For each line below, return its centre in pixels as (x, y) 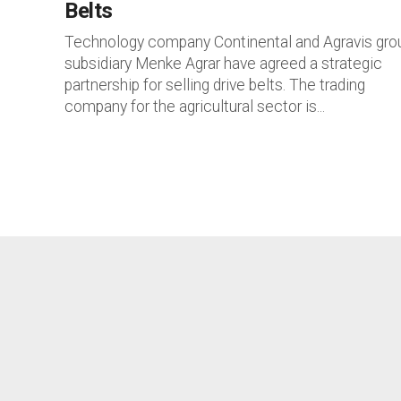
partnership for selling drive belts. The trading (215, 85)
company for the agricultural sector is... (195, 107)
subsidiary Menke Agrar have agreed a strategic (223, 64)
